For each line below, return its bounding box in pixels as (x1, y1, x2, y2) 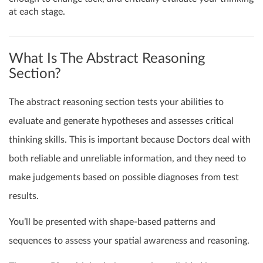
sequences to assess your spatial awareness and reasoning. (9, 236, 249, 246)
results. (9, 191, 39, 201)
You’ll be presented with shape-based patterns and (9, 217, 215, 227)
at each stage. (9, 7, 65, 16)
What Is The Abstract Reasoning (9, 52, 205, 66)
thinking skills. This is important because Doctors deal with (9, 135, 251, 145)
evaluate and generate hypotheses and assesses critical (9, 116, 234, 126)
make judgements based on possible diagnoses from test (9, 173, 239, 183)
